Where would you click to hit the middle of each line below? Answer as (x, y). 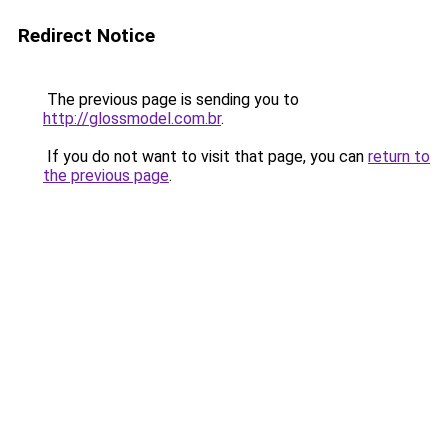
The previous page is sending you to (171, 99)
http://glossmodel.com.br (132, 118)
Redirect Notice (86, 35)
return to (399, 156)
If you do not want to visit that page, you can (205, 156)
